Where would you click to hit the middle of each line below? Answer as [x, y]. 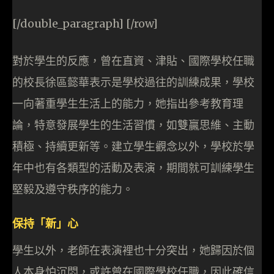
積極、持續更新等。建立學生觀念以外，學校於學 [133, 147]
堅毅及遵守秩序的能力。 [73, 190]
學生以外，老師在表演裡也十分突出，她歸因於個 [133, 251]
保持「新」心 [45, 224]
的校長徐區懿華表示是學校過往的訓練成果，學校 [133, 83]
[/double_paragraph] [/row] [85, 24]
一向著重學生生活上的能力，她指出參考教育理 [128, 104]
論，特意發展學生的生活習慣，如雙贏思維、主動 [133, 125]
